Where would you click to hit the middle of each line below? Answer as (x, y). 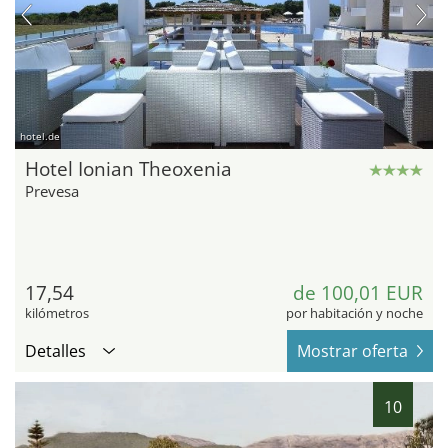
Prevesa (52, 191)
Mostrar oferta (352, 351)
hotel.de (40, 136)
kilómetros (57, 313)
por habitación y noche (354, 313)
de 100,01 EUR (358, 293)
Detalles (55, 351)
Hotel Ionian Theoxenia (128, 169)
